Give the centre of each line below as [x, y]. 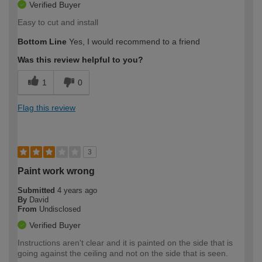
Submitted [37, 191]
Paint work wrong [56, 171]
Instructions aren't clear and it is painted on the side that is [125, 243]
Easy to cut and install [58, 23]
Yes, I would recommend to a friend [133, 42]
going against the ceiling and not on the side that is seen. [123, 254]
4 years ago [77, 191]
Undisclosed [60, 209]
